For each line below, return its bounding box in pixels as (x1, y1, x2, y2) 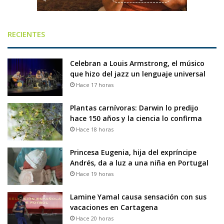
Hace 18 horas (76, 125, 113, 133)
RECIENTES (7, 29, 45, 39)
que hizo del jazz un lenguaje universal (70, 69, 205, 79)
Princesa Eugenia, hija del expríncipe (70, 147, 196, 157)
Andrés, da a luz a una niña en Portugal (70, 158, 208, 168)
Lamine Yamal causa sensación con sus (70, 192, 206, 202)
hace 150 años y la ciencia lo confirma (70, 113, 202, 123)
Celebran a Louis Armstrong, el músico (70, 58, 204, 68)
